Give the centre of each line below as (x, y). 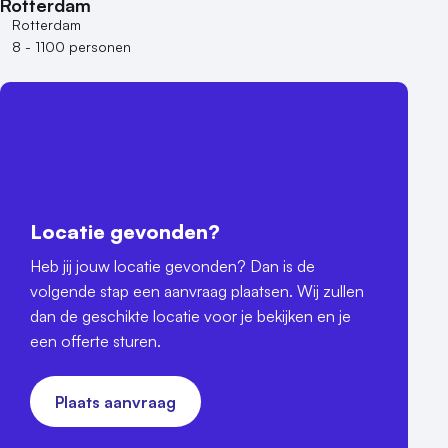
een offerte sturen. (95, 341)
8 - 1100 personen (71, 47)
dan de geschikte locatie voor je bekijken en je (190, 316)
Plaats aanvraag (115, 401)
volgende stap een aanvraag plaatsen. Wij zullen (197, 291)
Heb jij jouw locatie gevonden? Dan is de (172, 266)
